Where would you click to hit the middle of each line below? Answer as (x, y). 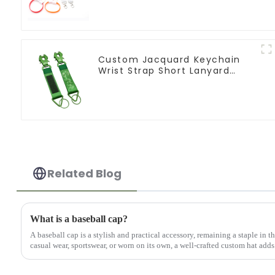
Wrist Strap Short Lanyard (164, 70)
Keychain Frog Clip (146, 81)
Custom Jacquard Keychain (169, 59)
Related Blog (85, 173)
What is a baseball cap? (79, 219)
